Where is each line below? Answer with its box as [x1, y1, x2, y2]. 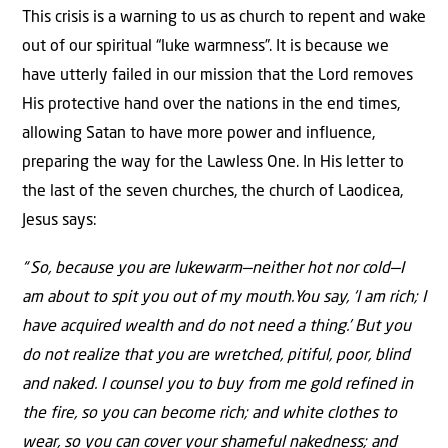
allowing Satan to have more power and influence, [22, 126, 375, 143]
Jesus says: [22, 213, 97, 230]
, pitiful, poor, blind [280, 347, 410, 364]
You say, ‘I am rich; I [294, 289, 426, 306]
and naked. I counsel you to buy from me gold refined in [22, 376, 413, 393]
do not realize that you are [22, 347, 213, 364]
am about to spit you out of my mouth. [22, 289, 294, 306]
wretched [213, 347, 280, 364]
